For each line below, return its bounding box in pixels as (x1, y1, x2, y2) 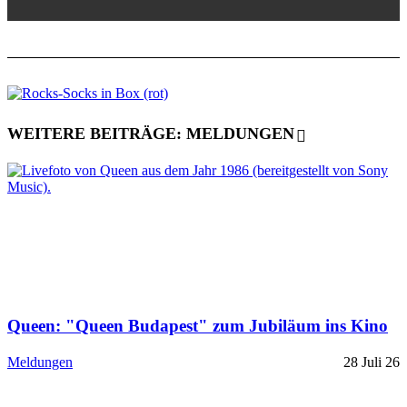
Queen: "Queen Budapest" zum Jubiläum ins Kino (7, 315, 388, 335)
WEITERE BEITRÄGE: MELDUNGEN (7, 124, 294, 143)
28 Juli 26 (343, 354, 400, 371)
